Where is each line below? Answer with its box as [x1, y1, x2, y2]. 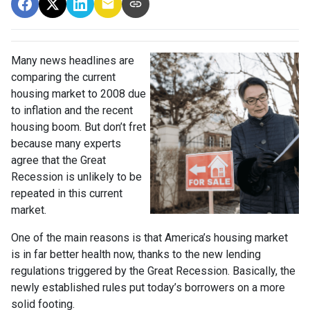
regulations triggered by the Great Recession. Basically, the [11, 264, 295, 277]
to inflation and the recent [11, 103, 133, 117]
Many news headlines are [11, 53, 134, 67]
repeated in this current [11, 186, 122, 200]
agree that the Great [11, 153, 106, 167]
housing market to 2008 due [11, 86, 146, 100]
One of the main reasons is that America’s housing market [11, 230, 288, 244]
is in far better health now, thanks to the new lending [11, 247, 261, 261]
